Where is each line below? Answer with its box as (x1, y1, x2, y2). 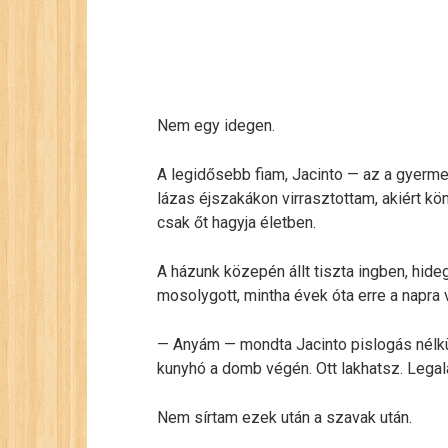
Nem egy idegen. (157, 116, 275, 135)
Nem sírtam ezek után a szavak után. (157, 408, 412, 427)
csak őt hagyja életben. (157, 213, 316, 232)
